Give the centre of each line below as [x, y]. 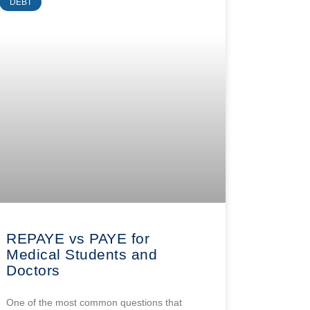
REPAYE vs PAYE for [78, 238]
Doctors [33, 270]
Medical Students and [82, 254]
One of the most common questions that [94, 302]
